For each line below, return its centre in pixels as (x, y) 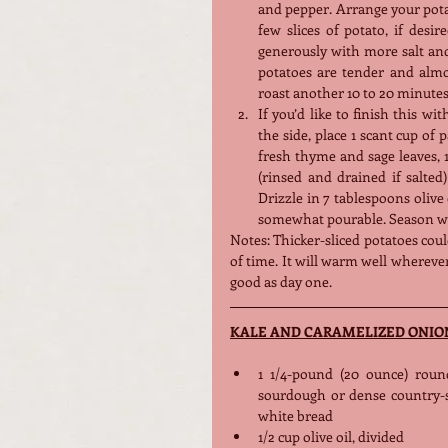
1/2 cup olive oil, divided (331, 436)
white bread (295, 415)
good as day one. (281, 281)
